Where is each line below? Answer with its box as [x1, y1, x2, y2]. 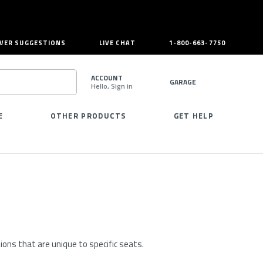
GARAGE [170, 76, 196, 88]
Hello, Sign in [91, 80, 133, 92]
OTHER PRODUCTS [50, 110, 127, 122]
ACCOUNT [91, 72, 124, 84]
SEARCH [64, 86, 102, 100]
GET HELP [173, 110, 214, 122]
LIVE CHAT [99, 38, 136, 48]
